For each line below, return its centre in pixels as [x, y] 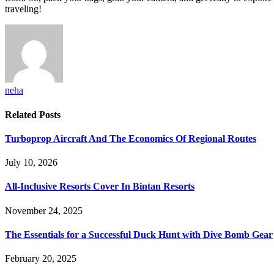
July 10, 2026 [31, 163]
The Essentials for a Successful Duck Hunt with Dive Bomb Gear [139, 234]
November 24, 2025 [44, 210]
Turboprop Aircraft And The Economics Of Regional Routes [131, 138]
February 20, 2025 [41, 259]
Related [22, 114]
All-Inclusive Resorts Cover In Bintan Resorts [100, 187]
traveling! [23, 9]
